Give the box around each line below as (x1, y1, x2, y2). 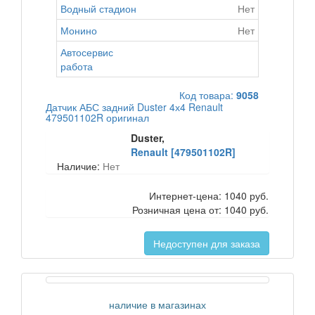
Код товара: (179, 88, 236, 102)
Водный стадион (60, 1, 136, 15)
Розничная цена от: (132, 202, 224, 217)
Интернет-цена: (149, 188, 224, 202)
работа (60, 59, 93, 73)
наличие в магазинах (109, 297, 206, 311)
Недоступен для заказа (153, 236, 260, 250)
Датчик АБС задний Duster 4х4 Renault (46, 100, 223, 114)
